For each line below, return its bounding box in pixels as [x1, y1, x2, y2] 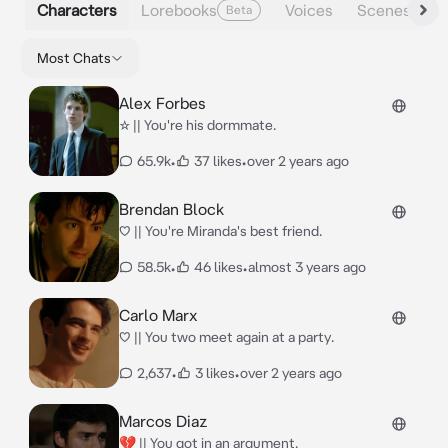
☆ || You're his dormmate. [119, 117, 276, 133]
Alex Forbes [119, 94, 206, 112]
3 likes [195, 365, 235, 381]
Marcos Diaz [119, 412, 208, 430]
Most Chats [37, 50, 111, 66]
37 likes [194, 153, 242, 169]
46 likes [194, 259, 243, 275]
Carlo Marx [119, 306, 198, 324]
